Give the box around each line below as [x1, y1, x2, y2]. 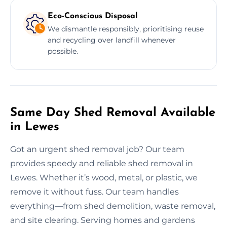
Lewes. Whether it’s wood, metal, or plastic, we [10, 172, 198, 182]
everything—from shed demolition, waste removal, [10, 201, 215, 211]
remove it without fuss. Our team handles [10, 186, 179, 197]
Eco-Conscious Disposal [48, 12, 138, 20]
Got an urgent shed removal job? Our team [10, 144, 184, 154]
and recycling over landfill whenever [48, 35, 176, 45]
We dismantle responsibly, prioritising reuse [48, 24, 204, 33]
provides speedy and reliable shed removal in [10, 158, 193, 168]
